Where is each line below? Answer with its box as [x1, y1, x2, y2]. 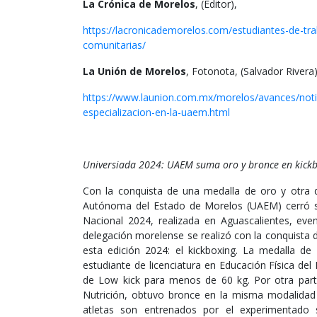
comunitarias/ [83, 38, 146, 52]
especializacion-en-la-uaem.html [83, 105, 230, 120]
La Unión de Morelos [83, 64, 186, 79]
